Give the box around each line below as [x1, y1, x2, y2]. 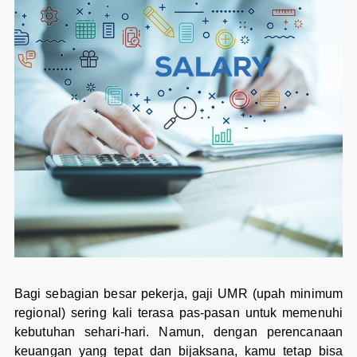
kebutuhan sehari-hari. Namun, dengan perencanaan [14, 325, 343, 339]
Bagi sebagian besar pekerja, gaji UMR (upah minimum [14, 287, 343, 301]
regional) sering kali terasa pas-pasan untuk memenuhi [14, 306, 343, 320]
